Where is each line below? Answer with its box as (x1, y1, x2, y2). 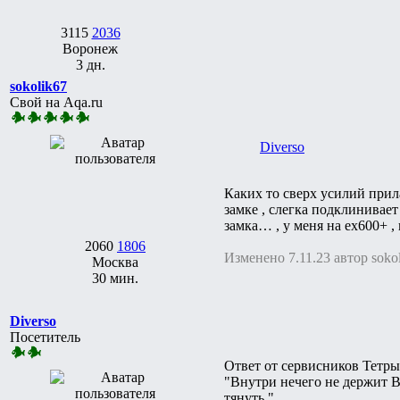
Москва (92, 254, 138, 270)
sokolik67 (10, 78, 67, 94)
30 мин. (92, 270, 138, 286)
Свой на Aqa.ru (10, 94, 103, 110)
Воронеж (62, 40, 118, 56)
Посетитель (10, 329, 80, 345)
